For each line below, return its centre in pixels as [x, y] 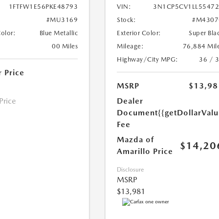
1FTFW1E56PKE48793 [43, 7]
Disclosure [131, 170]
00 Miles [65, 46]
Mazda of [136, 140]
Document [138, 113]
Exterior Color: [139, 33]
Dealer [130, 101]
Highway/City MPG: [148, 60]
